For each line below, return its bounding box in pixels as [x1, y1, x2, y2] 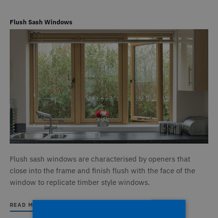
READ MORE [10, 201, 45, 208]
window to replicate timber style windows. [10, 177, 150, 187]
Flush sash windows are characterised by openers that [10, 154, 190, 163]
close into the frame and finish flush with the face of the [10, 165, 195, 175]
